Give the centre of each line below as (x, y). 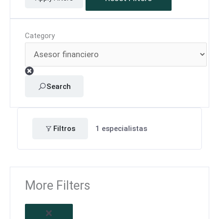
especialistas (123, 129)
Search (59, 86)
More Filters (58, 185)
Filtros (64, 129)
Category (40, 35)
